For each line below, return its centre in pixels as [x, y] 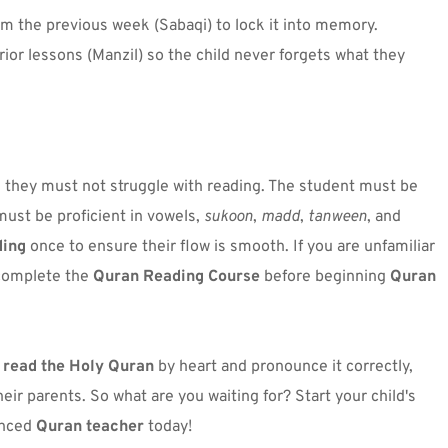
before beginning [325, 276]
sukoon [228, 216]
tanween [337, 216]
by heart [185, 366]
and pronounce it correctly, [315, 366]
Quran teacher [90, 426]
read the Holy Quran [78, 366]
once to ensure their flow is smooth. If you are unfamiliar [230, 246]
